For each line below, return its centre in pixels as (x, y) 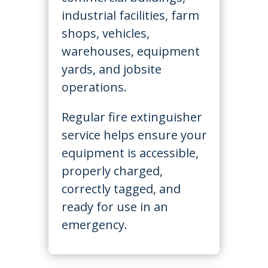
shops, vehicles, (105, 33)
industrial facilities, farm (130, 15)
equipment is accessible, (130, 153)
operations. (94, 87)
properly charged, (112, 171)
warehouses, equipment (130, 51)
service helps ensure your (134, 135)
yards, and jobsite (111, 69)
